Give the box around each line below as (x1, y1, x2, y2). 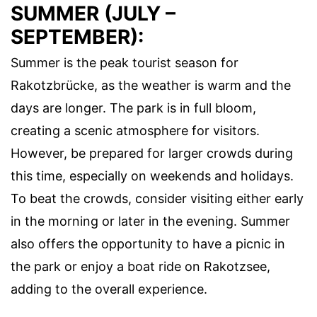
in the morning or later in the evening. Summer (11, 214, 290, 229)
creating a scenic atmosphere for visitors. (11, 123, 260, 139)
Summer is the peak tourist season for (11, 55, 238, 71)
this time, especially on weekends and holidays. (11, 168, 294, 184)
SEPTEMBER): (11, 25, 144, 50)
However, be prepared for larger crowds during (11, 146, 293, 161)
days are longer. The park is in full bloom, (11, 100, 256, 116)
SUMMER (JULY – (11, 1, 175, 26)
